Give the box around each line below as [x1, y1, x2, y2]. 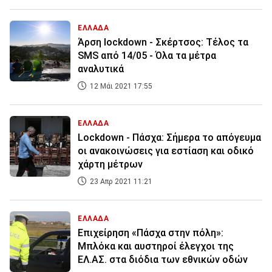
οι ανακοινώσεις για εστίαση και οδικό [78, 145, 254, 157]
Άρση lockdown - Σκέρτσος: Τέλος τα [78, 36, 248, 49]
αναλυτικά [78, 63, 124, 75]
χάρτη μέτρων [78, 158, 143, 171]
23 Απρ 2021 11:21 [88, 177, 152, 186]
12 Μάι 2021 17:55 [88, 82, 152, 91]
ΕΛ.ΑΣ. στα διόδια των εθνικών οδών [78, 254, 248, 266]
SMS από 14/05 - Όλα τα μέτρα [78, 50, 216, 62]
